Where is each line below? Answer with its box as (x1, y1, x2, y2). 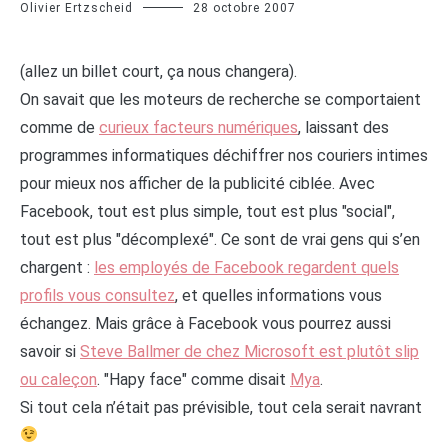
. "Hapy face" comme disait (97, 369, 290, 389)
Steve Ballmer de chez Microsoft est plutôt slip (80, 341, 419, 361)
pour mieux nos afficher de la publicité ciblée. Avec (20, 173, 375, 193)
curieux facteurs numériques (99, 117, 298, 137)
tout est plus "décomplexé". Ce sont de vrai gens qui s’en (20, 229, 420, 249)
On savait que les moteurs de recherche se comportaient (20, 89, 421, 109)
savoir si (20, 341, 80, 361)
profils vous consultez (20, 285, 175, 305)
